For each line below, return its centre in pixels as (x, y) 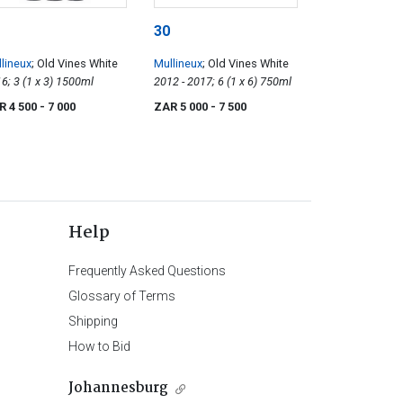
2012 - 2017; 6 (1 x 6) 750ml (276, 82)
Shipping (93, 322)
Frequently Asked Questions (147, 271)
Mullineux (178, 64)
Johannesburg (118, 389)
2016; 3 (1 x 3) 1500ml (75, 82)
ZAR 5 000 (182, 107)
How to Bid (99, 347)
